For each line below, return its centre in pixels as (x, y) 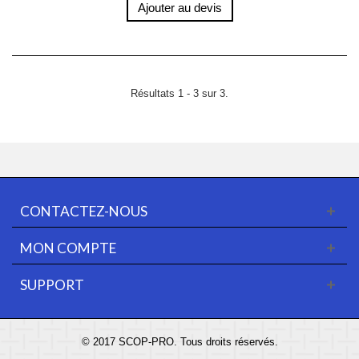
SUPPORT (52, 285)
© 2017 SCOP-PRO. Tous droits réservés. (179, 341)
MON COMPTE (68, 248)
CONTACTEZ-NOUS (84, 212)
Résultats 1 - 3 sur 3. (179, 94)
